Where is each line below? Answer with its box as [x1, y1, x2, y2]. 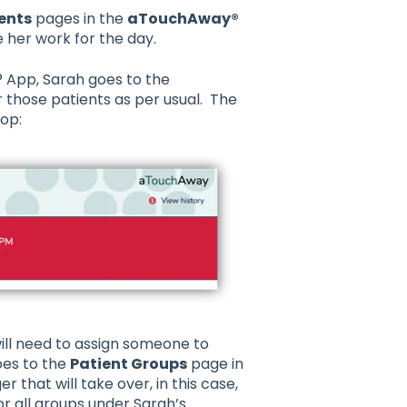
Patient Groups [69, 353, 187, 375]
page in [186, 353, 243, 375]
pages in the [31, 8, 127, 30]
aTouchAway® [126, 8, 239, 30]
